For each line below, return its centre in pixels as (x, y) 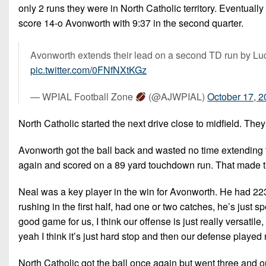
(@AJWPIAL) (177, 97)
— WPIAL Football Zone (83, 97)
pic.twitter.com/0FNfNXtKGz (88, 70)
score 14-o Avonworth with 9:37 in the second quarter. (131, 23)
